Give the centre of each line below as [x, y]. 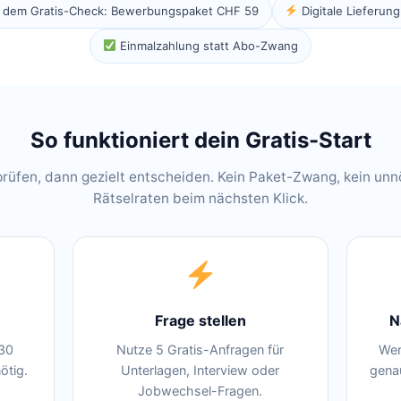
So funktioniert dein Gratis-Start [200, 140]
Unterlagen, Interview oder [200, 370]
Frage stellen [200, 320]
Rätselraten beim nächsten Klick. [200, 198]
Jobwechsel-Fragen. [200, 391]
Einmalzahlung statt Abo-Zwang [207, 46]
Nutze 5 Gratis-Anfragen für [200, 350]
